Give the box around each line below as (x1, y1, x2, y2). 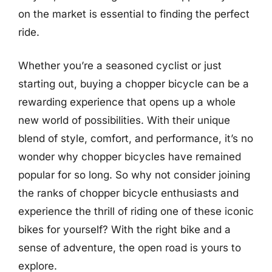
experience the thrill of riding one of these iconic (18, 205, 254, 217)
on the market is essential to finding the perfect (18, 7, 250, 20)
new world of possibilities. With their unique (18, 114, 230, 126)
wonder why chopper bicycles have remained (18, 151, 241, 163)
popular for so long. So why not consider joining (18, 169, 250, 181)
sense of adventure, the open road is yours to (18, 242, 241, 254)
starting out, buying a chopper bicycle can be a (18, 78, 249, 90)
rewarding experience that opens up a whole (18, 96, 236, 108)
